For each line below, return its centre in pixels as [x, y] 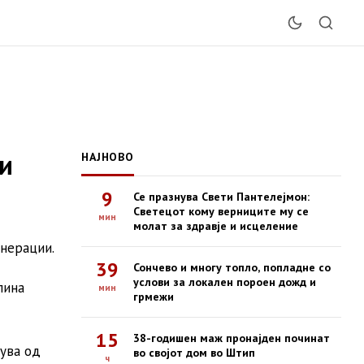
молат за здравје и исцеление [216, 226]
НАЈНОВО [108, 157]
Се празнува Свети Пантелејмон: [221, 197]
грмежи [154, 297]
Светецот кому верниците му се [221, 211]
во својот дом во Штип [194, 353]
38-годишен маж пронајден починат [232, 338]
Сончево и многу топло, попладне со [232, 267]
